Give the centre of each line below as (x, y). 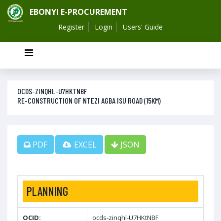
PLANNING (47, 191)
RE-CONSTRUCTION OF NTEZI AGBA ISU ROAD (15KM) (89, 100)
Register (71, 27)
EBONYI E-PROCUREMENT (78, 12)
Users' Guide (143, 27)
